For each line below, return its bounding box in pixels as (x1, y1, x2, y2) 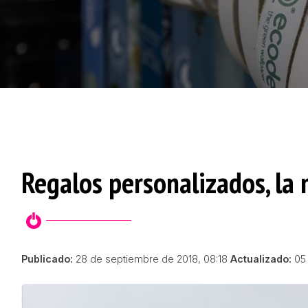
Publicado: (21, 252, 74, 265)
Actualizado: (230, 252, 292, 265)
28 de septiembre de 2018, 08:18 (76, 252, 228, 265)
